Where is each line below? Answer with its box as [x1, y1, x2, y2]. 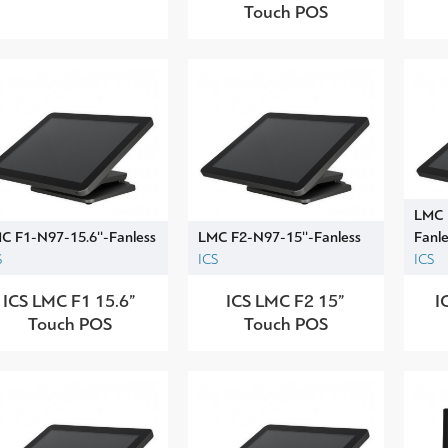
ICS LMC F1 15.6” [3, 289, 137, 312]
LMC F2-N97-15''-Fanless [197, 227, 361, 246]
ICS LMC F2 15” [226, 289, 346, 312]
